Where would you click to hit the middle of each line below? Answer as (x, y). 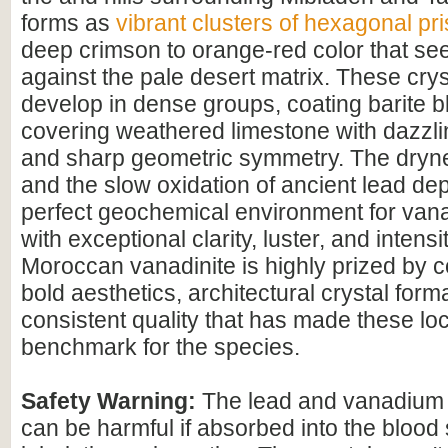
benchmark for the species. (160, 347)
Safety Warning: (111, 401)
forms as (68, 23)
